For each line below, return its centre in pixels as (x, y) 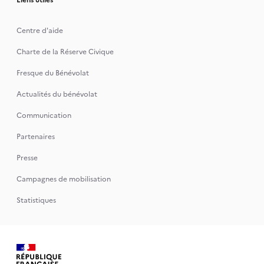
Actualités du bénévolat (57, 94)
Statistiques (36, 200)
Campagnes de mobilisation (63, 179)
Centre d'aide (39, 30)
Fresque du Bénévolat (52, 73)
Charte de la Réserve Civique (65, 52)
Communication (44, 115)
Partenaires (35, 136)
